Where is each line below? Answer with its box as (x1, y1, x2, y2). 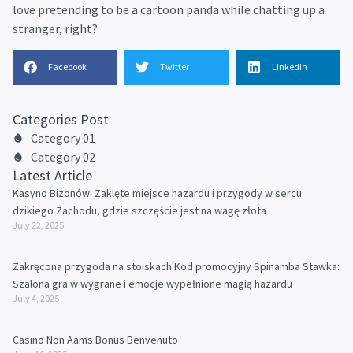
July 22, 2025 (13, 218, 64, 231)
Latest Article (13, 165, 92, 184)
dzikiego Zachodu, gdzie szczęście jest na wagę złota (13, 203, 266, 217)
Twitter (160, 61, 189, 73)
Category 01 (30, 129, 95, 146)
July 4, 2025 (13, 292, 59, 304)
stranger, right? (13, 20, 98, 37)
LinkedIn (272, 61, 307, 73)
